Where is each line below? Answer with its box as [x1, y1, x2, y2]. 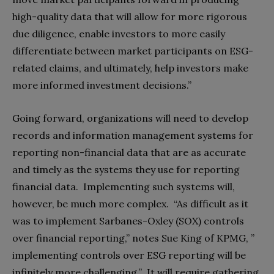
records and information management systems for [12, 128, 253, 141]
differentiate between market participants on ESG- [12, 44, 253, 57]
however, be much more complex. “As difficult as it [12, 197, 248, 210]
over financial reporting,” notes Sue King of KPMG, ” [12, 231, 254, 244]
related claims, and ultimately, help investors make [12, 61, 248, 74]
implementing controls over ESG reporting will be [12, 248, 246, 261]
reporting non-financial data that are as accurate [12, 146, 246, 158]
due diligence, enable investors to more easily [12, 27, 225, 40]
